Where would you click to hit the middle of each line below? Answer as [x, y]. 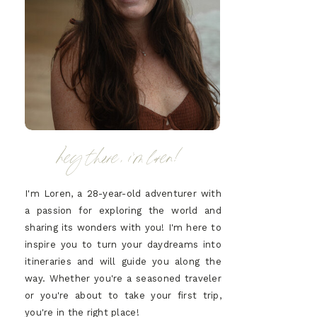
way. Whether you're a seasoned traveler [123, 278]
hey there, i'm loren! [122, 158]
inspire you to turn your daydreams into [123, 244]
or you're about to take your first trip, [123, 295]
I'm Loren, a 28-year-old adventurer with [123, 194]
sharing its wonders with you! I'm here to [123, 227]
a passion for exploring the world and [123, 211]
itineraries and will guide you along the [123, 261]
